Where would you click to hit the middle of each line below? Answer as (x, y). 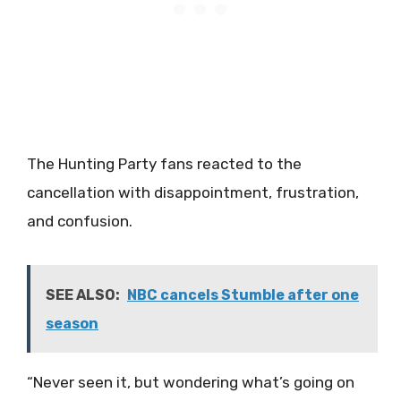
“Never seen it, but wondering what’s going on (191, 382)
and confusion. (80, 222)
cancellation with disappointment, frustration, (193, 193)
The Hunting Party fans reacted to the (164, 164)
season (72, 323)
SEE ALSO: (83, 294)
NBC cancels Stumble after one (243, 294)
